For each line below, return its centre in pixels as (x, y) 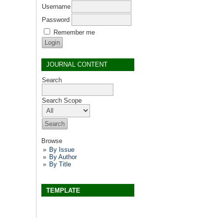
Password (56, 19)
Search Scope (62, 100)
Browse (52, 141)
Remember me (74, 32)
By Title (60, 164)
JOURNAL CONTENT (77, 65)
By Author (63, 157)
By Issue (62, 149)
